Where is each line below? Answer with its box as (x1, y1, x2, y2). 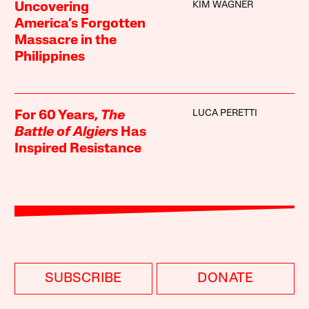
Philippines (14, 50, 86, 64)
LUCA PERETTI (192, 108, 257, 119)
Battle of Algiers (14, 125, 119, 139)
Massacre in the (14, 33, 117, 48)
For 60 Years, (14, 108, 101, 123)
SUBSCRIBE (45, 271, 122, 286)
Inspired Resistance (14, 141, 142, 156)
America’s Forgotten (14, 17, 146, 31)
